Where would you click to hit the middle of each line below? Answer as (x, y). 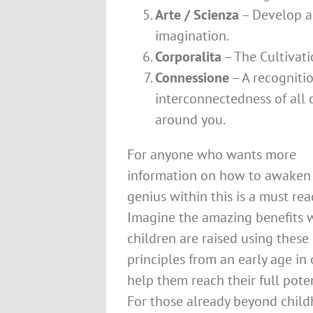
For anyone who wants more (212, 154)
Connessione (192, 78)
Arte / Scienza (197, 15)
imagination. (192, 36)
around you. (190, 119)
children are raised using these (218, 238)
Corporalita (188, 57)
